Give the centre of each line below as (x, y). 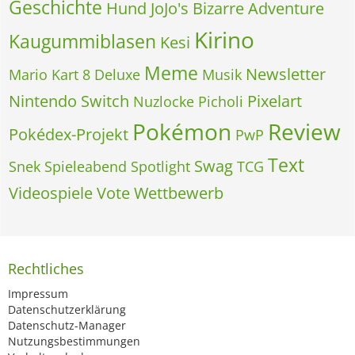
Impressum (38, 294)
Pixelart (275, 101)
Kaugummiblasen (82, 41)
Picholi (221, 101)
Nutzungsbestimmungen (74, 341)
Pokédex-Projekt (69, 134)
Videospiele (51, 193)
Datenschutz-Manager (67, 325)
